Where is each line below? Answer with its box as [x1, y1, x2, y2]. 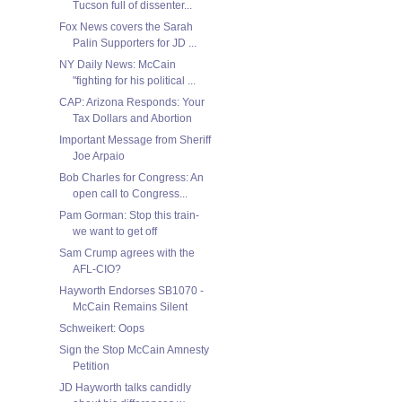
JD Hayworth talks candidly [58, 380, 191, 394]
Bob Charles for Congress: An [58, 170, 204, 184]
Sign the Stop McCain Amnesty [58, 343, 209, 356]
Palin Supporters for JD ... [72, 36, 197, 49]
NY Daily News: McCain [58, 57, 176, 71]
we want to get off [72, 224, 157, 238]
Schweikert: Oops [58, 321, 144, 335]
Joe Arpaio [72, 149, 125, 162]
